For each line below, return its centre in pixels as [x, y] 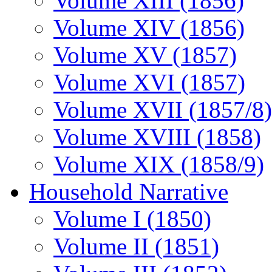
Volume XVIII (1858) [157, 137]
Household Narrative [129, 192]
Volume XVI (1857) [149, 82]
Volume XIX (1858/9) [159, 164]
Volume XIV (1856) [149, 28]
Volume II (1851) [136, 246]
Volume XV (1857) [145, 55]
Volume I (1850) [132, 219]
